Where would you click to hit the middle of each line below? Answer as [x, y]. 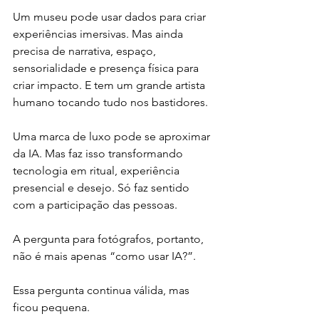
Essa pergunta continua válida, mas [103, 290]
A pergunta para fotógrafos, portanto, [110, 239]
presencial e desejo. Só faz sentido [103, 187]
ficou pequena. [51, 307]
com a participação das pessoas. [96, 204]
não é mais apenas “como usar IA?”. [104, 256]
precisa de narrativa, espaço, [86, 51]
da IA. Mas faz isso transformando [99, 153]
